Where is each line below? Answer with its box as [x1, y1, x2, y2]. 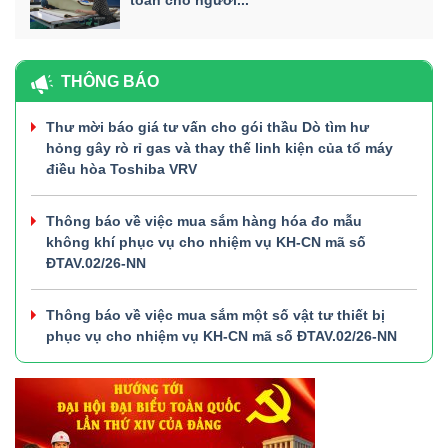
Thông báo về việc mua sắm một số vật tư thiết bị [46, 306, 385, 323]
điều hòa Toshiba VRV [46, 160, 197, 177]
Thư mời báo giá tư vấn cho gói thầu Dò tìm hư [46, 118, 369, 135]
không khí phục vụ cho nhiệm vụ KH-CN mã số [46, 233, 366, 250]
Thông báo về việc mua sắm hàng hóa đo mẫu [46, 212, 362, 229]
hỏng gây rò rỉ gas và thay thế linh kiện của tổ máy [46, 139, 393, 156]
